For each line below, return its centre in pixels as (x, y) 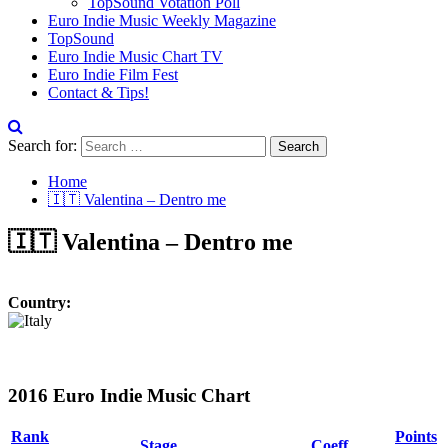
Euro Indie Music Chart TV (135, 56)
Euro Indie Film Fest (113, 74)
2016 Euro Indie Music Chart (129, 395)
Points (416, 437)
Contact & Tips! (98, 92)
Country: (39, 302)
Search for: (42, 145)
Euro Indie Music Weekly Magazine (162, 20)
